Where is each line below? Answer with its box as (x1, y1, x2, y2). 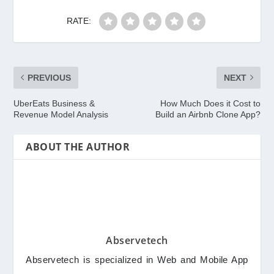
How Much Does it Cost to (160, 98, 261, 108)
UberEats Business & (13, 98, 95, 108)
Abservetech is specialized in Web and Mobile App (26, 254, 248, 265)
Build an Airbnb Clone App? (155, 109, 261, 119)
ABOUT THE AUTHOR (26, 139, 130, 154)
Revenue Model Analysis (13, 109, 109, 119)
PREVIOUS (28, 72, 72, 83)
